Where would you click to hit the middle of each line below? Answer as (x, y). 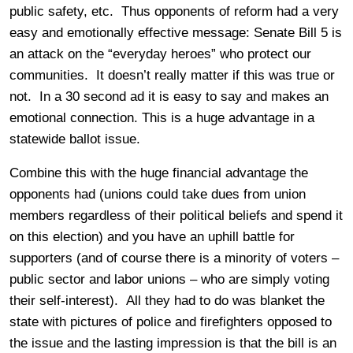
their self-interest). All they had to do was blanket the (167, 300)
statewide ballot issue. (75, 139)
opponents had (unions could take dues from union (158, 194)
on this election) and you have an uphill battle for (152, 236)
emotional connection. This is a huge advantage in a (162, 117)
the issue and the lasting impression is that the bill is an (173, 343)
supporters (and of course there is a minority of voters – (174, 258)
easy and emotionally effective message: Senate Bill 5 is (176, 32)
